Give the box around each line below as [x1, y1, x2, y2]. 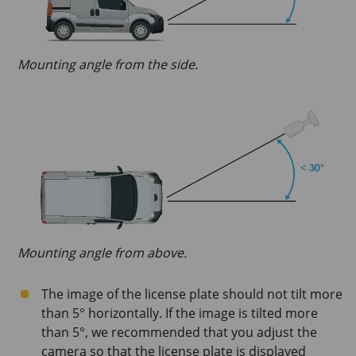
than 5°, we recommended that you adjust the [41, 323, 317, 342]
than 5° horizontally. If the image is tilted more [41, 304, 318, 323]
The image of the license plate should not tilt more [41, 285, 342, 304]
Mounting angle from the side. [17, 56, 198, 74]
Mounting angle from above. [17, 244, 187, 262]
